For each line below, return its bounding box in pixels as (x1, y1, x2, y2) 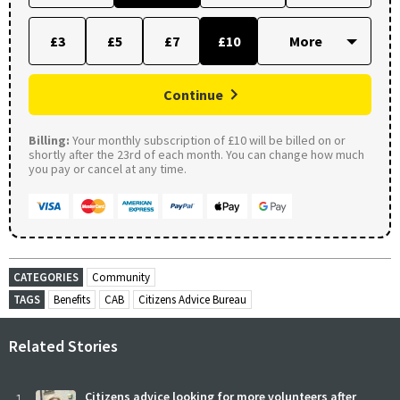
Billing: (29, 131, 70, 148)
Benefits (54, 291, 90, 307)
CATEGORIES (13, 269, 79, 285)
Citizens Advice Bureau (138, 291, 246, 307)
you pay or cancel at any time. (29, 160, 187, 177)
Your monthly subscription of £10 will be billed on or (70, 131, 346, 148)
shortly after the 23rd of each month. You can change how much (29, 146, 364, 162)
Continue (163, 85, 223, 104)
